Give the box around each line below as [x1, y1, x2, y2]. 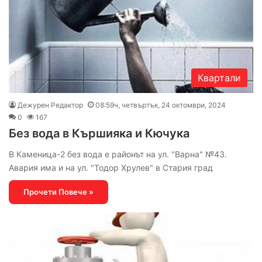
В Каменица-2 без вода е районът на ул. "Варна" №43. [9, 149, 227, 159]
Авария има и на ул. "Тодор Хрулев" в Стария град [9, 162, 213, 173]
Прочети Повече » [23, 187, 94, 196]
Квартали [198, 71, 241, 84]
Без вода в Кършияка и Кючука [9, 126, 189, 140]
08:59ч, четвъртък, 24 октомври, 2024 [95, 100, 226, 109]
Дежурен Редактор [18, 100, 83, 109]
